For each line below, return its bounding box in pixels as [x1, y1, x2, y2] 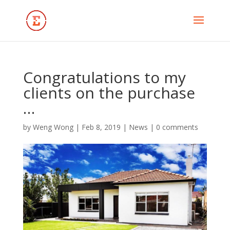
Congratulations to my [23, 67, 186, 88]
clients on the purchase [23, 82, 195, 103]
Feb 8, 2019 [81, 122, 121, 132]
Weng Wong [32, 122, 73, 132]
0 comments [156, 122, 198, 132]
